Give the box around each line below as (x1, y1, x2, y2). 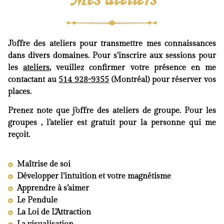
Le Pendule (16, 195, 57, 205)
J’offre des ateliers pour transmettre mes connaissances (8, 38, 216, 48)
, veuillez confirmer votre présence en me (49, 62, 216, 72)
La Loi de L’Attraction (16, 207, 91, 217)
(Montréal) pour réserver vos (109, 74, 216, 84)
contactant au (8, 74, 59, 84)
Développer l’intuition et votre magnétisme (16, 171, 171, 181)
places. (8, 86, 31, 96)
